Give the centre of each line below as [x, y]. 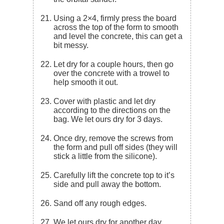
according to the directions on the [112, 110]
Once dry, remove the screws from [57, 138]
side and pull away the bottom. [107, 184]
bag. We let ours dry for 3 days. [108, 119]
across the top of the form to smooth [116, 27]
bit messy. [72, 45]
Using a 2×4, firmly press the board [57, 18]
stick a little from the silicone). [106, 156]
